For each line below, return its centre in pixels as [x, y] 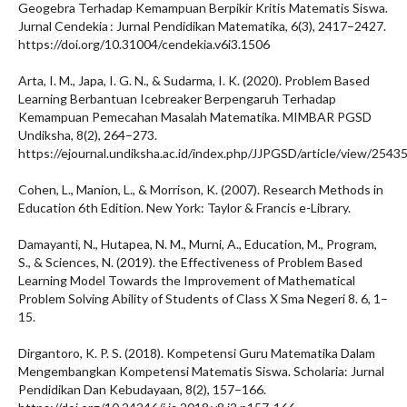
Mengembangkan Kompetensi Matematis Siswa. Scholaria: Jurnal [201, 371]
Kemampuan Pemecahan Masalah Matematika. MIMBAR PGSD [195, 117]
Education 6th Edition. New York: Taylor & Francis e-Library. [184, 208]
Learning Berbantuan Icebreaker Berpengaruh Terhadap [177, 99]
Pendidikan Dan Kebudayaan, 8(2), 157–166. [142, 389]
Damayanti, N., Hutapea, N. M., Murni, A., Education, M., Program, [198, 244]
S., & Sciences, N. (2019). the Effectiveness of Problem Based [190, 262]
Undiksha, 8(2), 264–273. [88, 135]
